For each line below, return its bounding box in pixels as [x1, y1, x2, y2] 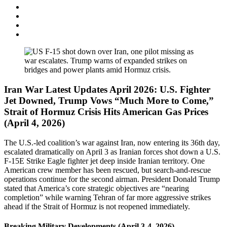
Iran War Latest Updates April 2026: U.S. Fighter [4, 84, 210, 95]
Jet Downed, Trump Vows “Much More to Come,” [4, 95, 214, 106]
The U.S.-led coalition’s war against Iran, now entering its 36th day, [4, 138, 220, 147]
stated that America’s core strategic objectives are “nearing [4, 183, 189, 193]
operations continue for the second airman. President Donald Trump [4, 174, 220, 183]
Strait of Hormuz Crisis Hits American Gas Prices [4, 106, 208, 117]
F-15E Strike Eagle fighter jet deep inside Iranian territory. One [4, 156, 205, 165]
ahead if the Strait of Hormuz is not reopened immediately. [4, 202, 190, 211]
